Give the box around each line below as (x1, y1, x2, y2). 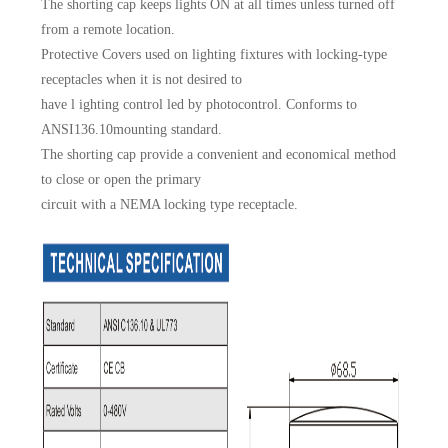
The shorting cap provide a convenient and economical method (41, 147, 397, 163)
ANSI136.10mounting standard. (41, 122, 223, 138)
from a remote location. (41, 22, 176, 38)
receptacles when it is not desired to (41, 72, 243, 88)
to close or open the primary (41, 172, 202, 188)
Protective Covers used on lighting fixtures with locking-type (41, 47, 388, 63)
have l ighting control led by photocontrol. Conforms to (41, 97, 358, 113)
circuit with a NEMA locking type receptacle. (41, 197, 299, 213)
